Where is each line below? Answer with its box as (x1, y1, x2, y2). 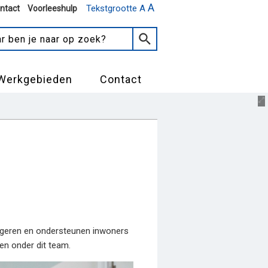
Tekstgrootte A (86, 3, 148, 14)
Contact (100, 73, 142, 86)
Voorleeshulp (28, 4, 77, 13)
